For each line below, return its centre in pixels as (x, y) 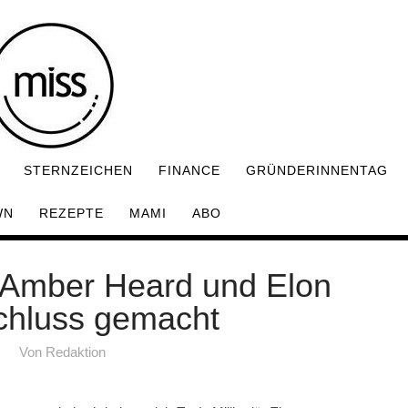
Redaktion (75, 352)
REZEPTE (71, 213)
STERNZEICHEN (78, 170)
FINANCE (189, 170)
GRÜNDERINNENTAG (317, 170)
